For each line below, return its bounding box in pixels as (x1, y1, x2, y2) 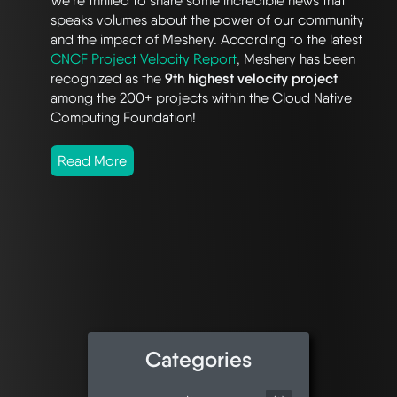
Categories (145, 346, 252, 372)
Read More (58, 152, 127, 169)
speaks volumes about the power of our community (51, 11, 364, 28)
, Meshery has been (237, 50, 355, 67)
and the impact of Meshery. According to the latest (51, 30, 362, 48)
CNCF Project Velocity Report (51, 50, 237, 67)
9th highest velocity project (165, 69, 338, 87)
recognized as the (51, 69, 165, 87)
